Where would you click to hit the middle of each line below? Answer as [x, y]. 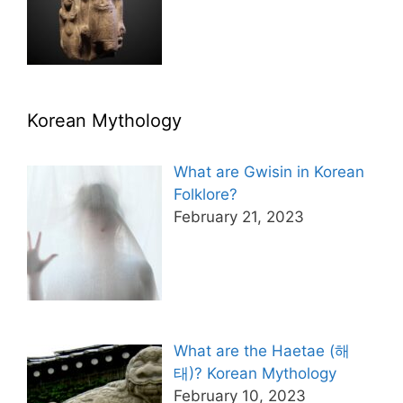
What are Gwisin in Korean [269, 172]
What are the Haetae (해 [261, 350]
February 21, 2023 [238, 217]
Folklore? [205, 195]
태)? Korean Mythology [255, 373]
